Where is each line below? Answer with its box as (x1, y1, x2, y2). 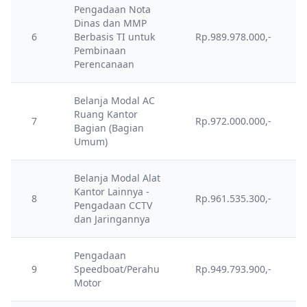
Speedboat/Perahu (74, 262, 160, 275)
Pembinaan (74, 44, 126, 57)
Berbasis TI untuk (74, 30, 155, 43)
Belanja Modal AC (74, 94, 155, 107)
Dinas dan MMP (74, 16, 147, 29)
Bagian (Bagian (74, 121, 144, 134)
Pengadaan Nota (74, 3, 151, 16)
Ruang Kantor (74, 108, 138, 121)
